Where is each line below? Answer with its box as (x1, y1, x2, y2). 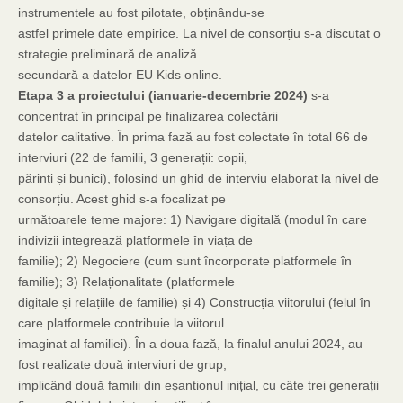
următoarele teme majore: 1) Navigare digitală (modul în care (18, 212, 367, 227)
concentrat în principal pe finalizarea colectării (18, 109, 278, 123)
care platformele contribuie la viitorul (18, 316, 224, 330)
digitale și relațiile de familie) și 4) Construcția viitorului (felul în (18, 295, 371, 309)
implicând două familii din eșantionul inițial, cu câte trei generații (18, 378, 379, 392)
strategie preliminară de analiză (18, 47, 197, 61)
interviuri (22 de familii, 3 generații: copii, (18, 150, 247, 165)
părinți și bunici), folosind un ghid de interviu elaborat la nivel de (18, 171, 379, 185)
